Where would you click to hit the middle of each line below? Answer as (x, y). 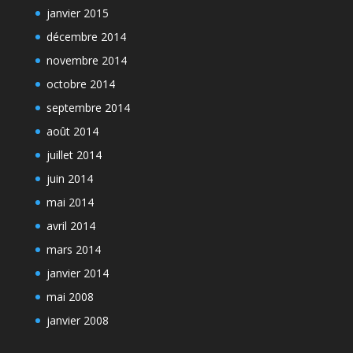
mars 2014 (73, 249)
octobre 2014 (80, 84)
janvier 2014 (77, 273)
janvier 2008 (77, 320)
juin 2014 (69, 178)
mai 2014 (70, 202)
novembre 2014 (86, 60)
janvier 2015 (77, 13)
